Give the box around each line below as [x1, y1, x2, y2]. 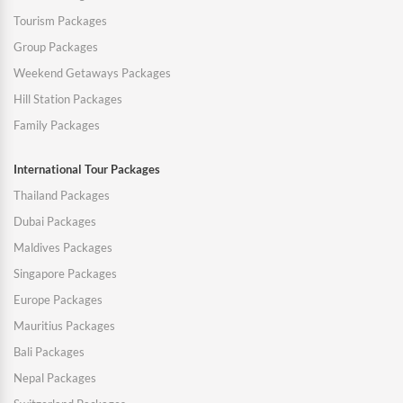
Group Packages [13, 40, 98, 55]
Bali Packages [13, 345, 85, 360]
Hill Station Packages [13, 92, 122, 107]
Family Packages [13, 118, 100, 133]
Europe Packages [13, 292, 103, 308]
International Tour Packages [13, 162, 160, 177]
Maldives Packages [13, 240, 112, 255]
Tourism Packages [13, 13, 107, 29]
